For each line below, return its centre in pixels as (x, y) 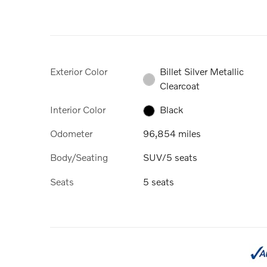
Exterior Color (79, 71)
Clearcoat (180, 85)
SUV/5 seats (170, 157)
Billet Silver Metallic (202, 71)
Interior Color (78, 109)
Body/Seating (79, 157)
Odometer (71, 133)
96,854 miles (172, 133)
